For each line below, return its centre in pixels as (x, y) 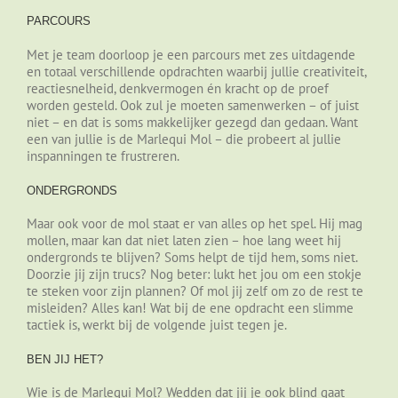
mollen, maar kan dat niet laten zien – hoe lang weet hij (184, 240)
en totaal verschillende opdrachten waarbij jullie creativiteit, (196, 71)
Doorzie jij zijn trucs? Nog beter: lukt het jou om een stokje (194, 274)
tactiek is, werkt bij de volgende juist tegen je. (157, 324)
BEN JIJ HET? (65, 359)
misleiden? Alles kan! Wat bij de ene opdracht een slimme (190, 307)
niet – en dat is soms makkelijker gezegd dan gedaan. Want (192, 122)
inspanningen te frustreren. (103, 155)
